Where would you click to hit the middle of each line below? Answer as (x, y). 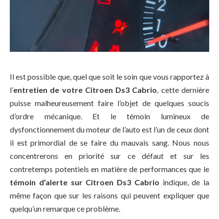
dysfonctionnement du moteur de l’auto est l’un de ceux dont (109, 129)
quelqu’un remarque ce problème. (65, 208)
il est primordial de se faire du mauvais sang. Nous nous (109, 142)
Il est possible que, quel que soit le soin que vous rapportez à (109, 76)
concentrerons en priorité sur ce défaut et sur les (109, 155)
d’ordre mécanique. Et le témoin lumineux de (109, 116)
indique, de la (184, 182)
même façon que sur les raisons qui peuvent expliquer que (109, 195)
